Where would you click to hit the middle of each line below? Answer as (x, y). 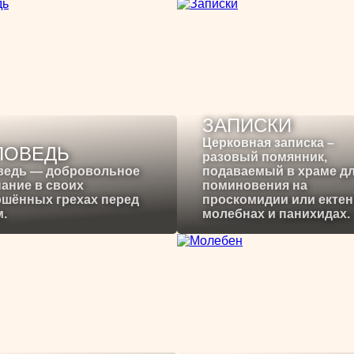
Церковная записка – (268, 143)
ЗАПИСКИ (247, 126)
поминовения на (255, 186)
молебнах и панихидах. (276, 214)
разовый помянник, (265, 157)
